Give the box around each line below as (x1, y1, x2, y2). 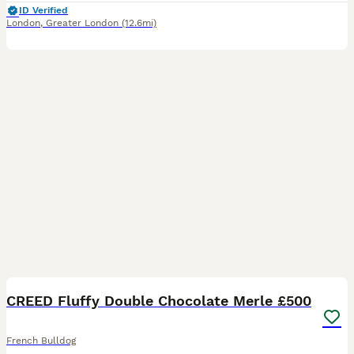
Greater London (46, 17, 119, 28)
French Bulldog (6, 335, 76, 346)
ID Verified (19, 5, 68, 16)
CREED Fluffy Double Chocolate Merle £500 (6, 292, 311, 309)
